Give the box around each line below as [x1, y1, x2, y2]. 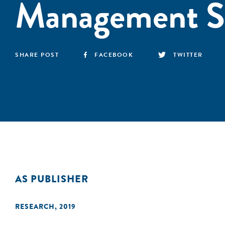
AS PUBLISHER [15, 172, 88, 186]
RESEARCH [15, 201, 55, 211]
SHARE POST [15, 50, 59, 59]
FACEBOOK [94, 50, 134, 59]
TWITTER [173, 50, 203, 59]
